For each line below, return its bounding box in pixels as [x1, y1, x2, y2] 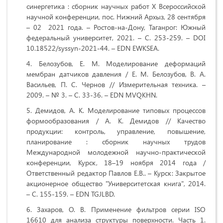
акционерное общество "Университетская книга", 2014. [26, 179, 206, 189]
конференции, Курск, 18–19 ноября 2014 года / [26, 158, 206, 168]
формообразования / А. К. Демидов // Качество [26, 116, 206, 126]
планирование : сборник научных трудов [26, 137, 206, 147]
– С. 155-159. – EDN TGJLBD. [26, 189, 115, 199]
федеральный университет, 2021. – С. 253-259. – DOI [26, 33, 206, 43]
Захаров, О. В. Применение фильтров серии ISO [37, 205, 206, 215]
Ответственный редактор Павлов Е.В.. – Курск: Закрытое [26, 168, 206, 178]
